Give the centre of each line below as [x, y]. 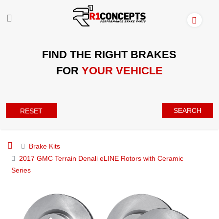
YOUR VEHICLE [122, 70]
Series [21, 170]
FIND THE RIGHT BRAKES [109, 54]
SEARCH [188, 110]
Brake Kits [44, 146]
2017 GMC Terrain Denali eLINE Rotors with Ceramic [101, 158]
